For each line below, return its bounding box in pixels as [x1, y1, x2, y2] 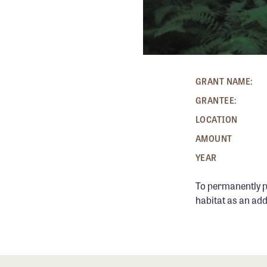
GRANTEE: [195, 94, 237, 106]
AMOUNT [195, 132, 232, 144]
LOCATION [195, 113, 238, 125]
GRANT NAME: [195, 74, 253, 87]
